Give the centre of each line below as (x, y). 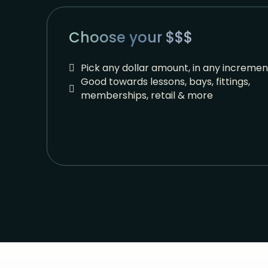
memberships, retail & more (147, 96)
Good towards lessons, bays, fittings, (166, 82)
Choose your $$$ (131, 38)
